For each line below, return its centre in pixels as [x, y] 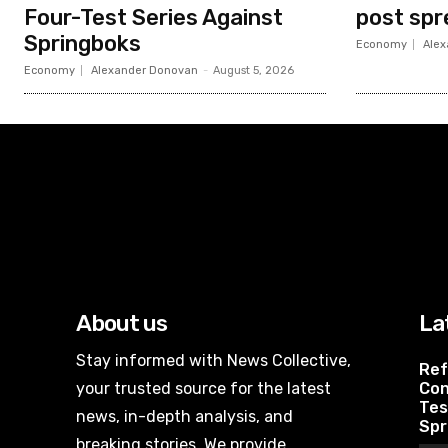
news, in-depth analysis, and [184, 416]
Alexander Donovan [144, 70]
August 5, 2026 [253, 70]
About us [121, 323]
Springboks [82, 43]
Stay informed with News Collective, [213, 360]
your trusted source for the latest [203, 388]
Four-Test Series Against [153, 17]
